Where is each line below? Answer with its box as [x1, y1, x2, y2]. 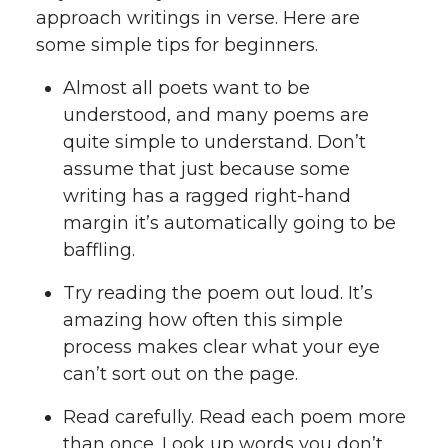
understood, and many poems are [63, 104, 369, 127]
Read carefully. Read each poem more [63, 405, 406, 428]
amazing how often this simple [63, 309, 343, 332]
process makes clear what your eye [63, 336, 380, 359]
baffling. [63, 239, 135, 262]
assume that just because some [63, 158, 350, 181]
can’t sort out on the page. [63, 363, 298, 386]
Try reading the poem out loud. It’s [63, 282, 373, 305]
